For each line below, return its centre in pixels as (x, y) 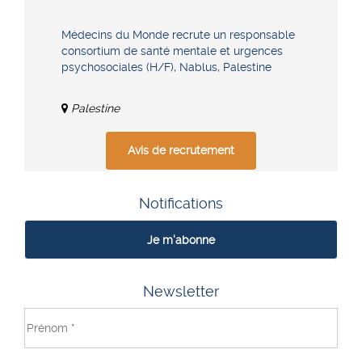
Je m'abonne (181, 240)
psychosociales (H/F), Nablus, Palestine (166, 67)
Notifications (181, 204)
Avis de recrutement (181, 151)
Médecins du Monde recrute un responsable (178, 34)
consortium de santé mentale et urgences (172, 51)
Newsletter (181, 292)
